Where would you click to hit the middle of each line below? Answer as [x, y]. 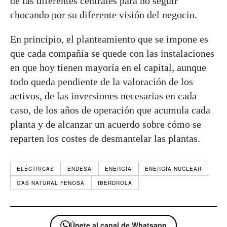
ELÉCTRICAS [35, 169]
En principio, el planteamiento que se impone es [109, 39]
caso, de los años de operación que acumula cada [110, 110]
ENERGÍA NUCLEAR [173, 169]
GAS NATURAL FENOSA [51, 183]
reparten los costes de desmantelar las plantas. [105, 139]
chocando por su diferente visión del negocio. [104, 15]
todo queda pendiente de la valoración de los [102, 82]
